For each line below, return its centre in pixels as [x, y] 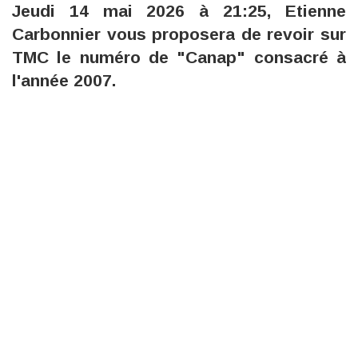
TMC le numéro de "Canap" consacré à [179, 58]
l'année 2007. [64, 81]
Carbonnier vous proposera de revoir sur [179, 34]
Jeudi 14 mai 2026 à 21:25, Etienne [179, 11]
